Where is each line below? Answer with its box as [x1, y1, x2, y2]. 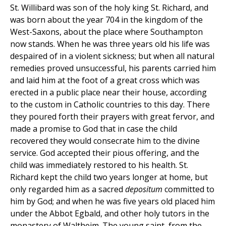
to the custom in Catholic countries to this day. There [10, 99, 210, 110]
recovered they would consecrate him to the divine [10, 135, 200, 147]
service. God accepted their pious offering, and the [10, 147, 199, 159]
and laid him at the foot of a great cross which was [10, 75, 200, 86]
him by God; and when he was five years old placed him [10, 196, 215, 207]
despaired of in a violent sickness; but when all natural [10, 50, 214, 62]
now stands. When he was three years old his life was [10, 38, 210, 50]
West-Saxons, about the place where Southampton [10, 26, 203, 38]
